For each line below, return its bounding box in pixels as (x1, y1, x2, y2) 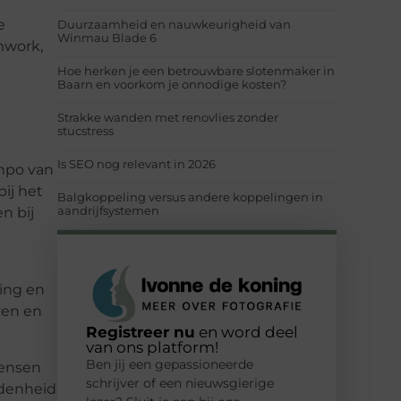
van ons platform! (86, 338, 218, 357)
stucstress (57, 124, 114, 139)
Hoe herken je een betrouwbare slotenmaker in (57, 64, 335, 79)
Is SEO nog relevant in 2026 (57, 157, 216, 172)
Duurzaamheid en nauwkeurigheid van (57, 17, 291, 32)
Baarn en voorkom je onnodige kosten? (57, 77, 286, 92)
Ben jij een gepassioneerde (86, 356, 253, 373)
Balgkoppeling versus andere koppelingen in (57, 190, 323, 205)
